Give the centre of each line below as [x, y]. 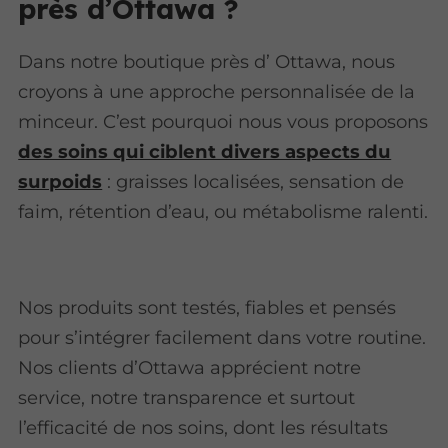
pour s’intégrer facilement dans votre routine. [222, 338]
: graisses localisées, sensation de [253, 181]
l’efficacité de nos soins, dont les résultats [203, 428]
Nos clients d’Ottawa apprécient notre [190, 368]
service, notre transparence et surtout [187, 398]
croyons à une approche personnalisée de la [217, 91]
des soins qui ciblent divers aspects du [205, 151]
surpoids [60, 181]
